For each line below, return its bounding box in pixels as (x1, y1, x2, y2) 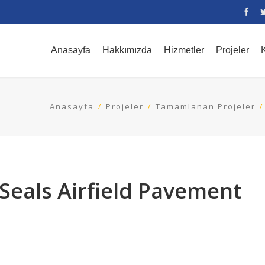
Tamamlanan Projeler (156, 101, 256, 112)
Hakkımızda (102, 45, 152, 55)
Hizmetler (164, 45, 204, 55)
